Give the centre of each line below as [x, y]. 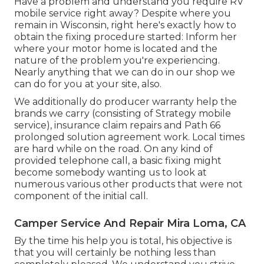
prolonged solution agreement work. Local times [129, 137]
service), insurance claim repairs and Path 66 [117, 126]
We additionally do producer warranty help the [126, 102]
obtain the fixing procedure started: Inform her [126, 37]
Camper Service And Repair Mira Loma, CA [130, 224]
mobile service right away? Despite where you [123, 14]
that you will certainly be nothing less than [115, 253]
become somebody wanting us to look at [110, 173]
